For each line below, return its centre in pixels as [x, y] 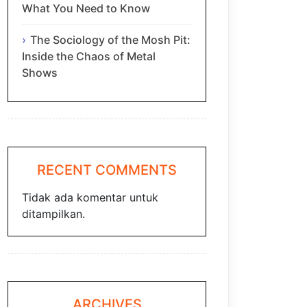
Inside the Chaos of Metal [89, 56]
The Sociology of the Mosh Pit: [110, 39]
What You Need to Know [86, 9]
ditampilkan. [53, 214]
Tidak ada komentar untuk [90, 198]
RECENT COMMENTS [107, 170]
